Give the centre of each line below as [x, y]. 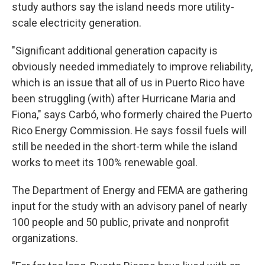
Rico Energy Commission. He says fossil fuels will [129, 130]
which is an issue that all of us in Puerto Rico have [128, 83]
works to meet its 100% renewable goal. [105, 162]
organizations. [45, 238]
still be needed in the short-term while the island [125, 146]
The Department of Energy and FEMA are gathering [130, 190]
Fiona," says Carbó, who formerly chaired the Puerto [132, 114]
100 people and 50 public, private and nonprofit [120, 222]
